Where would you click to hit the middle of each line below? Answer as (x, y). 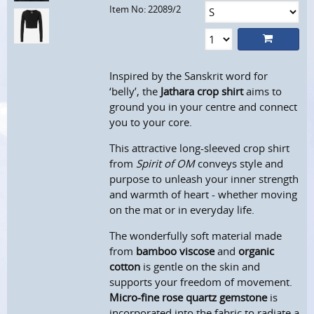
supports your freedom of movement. (201, 282)
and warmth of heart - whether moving (204, 194)
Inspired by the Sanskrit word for (189, 76)
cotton (125, 267)
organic (257, 251)
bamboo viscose (176, 251)
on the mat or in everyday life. (182, 210)
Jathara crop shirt (202, 91)
